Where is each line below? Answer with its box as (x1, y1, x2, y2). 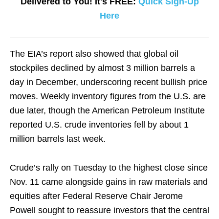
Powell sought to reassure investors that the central (10, 205, 209, 215)
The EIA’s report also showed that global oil (10, 49, 178, 59)
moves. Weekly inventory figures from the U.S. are (10, 91, 206, 101)
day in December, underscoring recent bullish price (10, 77, 207, 87)
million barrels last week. (10, 134, 106, 144)
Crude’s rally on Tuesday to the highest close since (10, 163, 208, 173)
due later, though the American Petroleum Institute (10, 106, 205, 115)
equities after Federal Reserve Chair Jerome (10, 191, 183, 201)
